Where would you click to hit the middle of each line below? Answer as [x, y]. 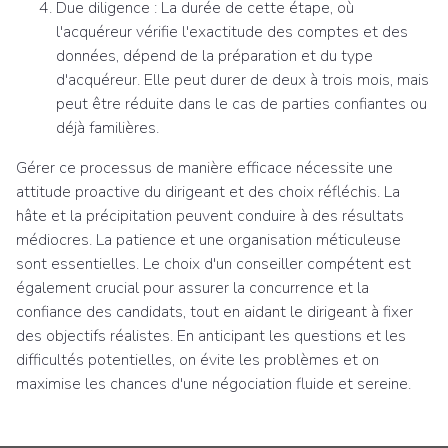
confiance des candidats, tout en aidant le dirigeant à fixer [214, 312]
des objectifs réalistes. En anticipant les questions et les [211, 336]
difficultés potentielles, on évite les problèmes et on [197, 360]
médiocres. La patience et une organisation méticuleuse [208, 240]
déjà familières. [107, 128]
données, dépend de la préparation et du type [214, 56]
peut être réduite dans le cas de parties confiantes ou [241, 104]
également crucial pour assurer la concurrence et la [192, 288]
